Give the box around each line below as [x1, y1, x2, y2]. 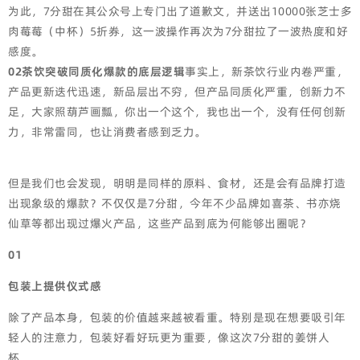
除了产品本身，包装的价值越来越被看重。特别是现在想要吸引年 [8, 309, 346, 325]
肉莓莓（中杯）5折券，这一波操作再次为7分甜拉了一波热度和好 [8, 23, 348, 39]
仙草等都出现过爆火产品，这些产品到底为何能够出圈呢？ [8, 215, 311, 231]
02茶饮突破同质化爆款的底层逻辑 [8, 63, 185, 80]
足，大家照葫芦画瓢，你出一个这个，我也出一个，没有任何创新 [8, 104, 346, 120]
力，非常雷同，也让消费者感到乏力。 [8, 124, 207, 140]
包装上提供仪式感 [8, 278, 101, 294]
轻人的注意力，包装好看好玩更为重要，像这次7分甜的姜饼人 [8, 329, 329, 346]
